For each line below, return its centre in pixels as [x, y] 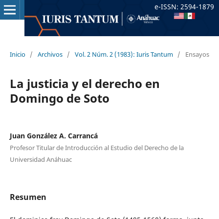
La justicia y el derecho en [85, 83]
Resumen [28, 197]
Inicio [17, 54]
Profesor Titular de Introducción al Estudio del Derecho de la [97, 147]
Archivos [50, 54]
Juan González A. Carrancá [54, 135]
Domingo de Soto [59, 98]
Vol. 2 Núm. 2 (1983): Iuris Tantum [124, 54]
